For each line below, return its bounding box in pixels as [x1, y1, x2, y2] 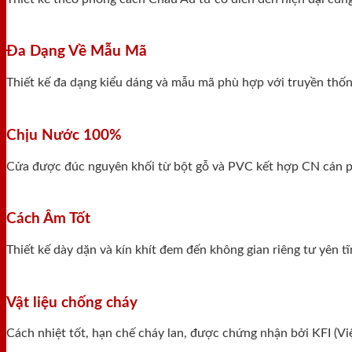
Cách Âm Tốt [6, 211, 90, 227]
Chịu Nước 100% [6, 127, 122, 143]
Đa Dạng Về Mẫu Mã [6, 44, 147, 60]
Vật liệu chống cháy [6, 295, 137, 310]
